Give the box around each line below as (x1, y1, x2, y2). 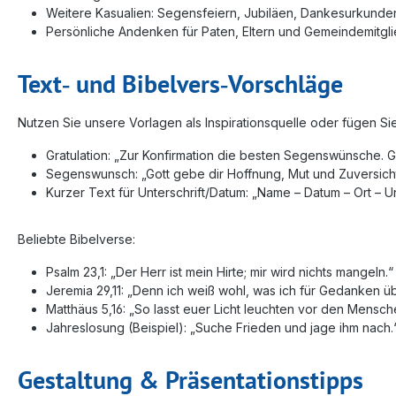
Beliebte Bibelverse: (18, 231, 135, 247)
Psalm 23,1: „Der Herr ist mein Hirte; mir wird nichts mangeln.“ (46, 263, 393, 279)
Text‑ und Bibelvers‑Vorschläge (18, 66, 343, 100)
